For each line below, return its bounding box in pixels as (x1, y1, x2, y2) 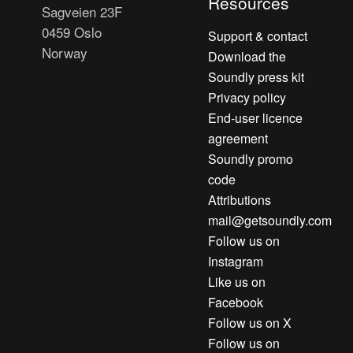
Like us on (208, 272, 266, 291)
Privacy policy (208, 87, 286, 106)
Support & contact (208, 26, 307, 45)
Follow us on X (208, 313, 292, 332)
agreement (208, 128, 268, 147)
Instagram (208, 251, 263, 270)
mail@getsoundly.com (208, 210, 332, 229)
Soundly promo (208, 149, 293, 168)
